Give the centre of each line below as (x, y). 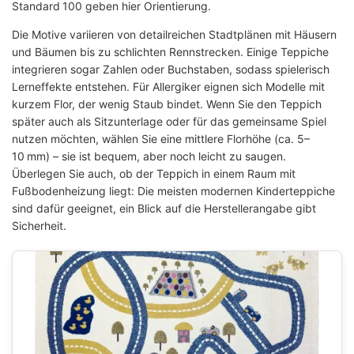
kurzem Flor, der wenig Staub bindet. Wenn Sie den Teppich (167, 104)
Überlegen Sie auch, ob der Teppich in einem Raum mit (154, 174)
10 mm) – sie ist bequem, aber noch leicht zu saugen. (149, 156)
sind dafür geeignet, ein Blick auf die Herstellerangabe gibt (164, 209)
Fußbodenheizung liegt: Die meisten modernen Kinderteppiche (173, 191)
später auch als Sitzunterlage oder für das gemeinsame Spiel (169, 122)
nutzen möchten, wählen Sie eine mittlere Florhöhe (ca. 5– (161, 139)
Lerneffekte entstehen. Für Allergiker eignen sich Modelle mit (168, 87)
